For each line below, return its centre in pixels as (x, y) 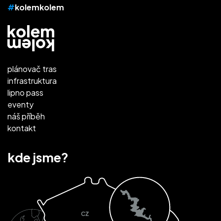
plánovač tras (32, 69)
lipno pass (25, 93)
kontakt (22, 128)
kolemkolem (39, 7)
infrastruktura (32, 81)
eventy (20, 105)
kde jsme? (38, 158)
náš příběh (26, 116)
